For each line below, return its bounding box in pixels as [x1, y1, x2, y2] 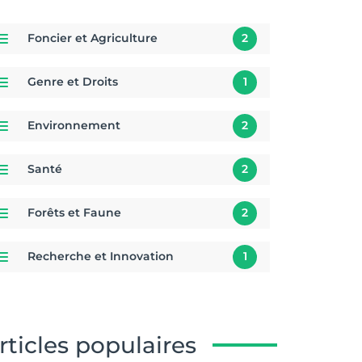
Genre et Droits [27, 74, 118, 90]
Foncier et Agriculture [27, 31, 158, 46]
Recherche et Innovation [27, 249, 174, 264]
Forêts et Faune [27, 205, 121, 221]
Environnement [27, 118, 120, 133]
